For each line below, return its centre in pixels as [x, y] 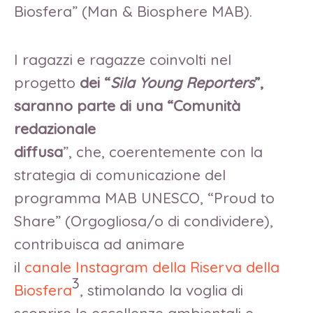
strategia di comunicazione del [120, 175]
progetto [45, 83]
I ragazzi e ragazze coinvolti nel [123, 60]
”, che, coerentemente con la [163, 152]
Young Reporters [197, 83]
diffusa [38, 152]
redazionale [55, 129]
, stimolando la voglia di [161, 290]
